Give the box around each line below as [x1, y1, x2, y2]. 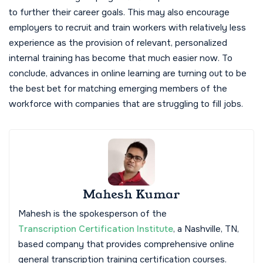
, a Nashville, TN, [173, 223, 239, 235]
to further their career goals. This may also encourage [9, 6, 230, 19]
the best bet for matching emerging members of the [9, 83, 227, 95]
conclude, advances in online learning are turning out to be [9, 68, 247, 80]
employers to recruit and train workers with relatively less [9, 22, 246, 34]
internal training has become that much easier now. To [9, 52, 232, 65]
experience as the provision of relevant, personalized [9, 37, 227, 49]
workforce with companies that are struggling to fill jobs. [9, 98, 243, 110]
